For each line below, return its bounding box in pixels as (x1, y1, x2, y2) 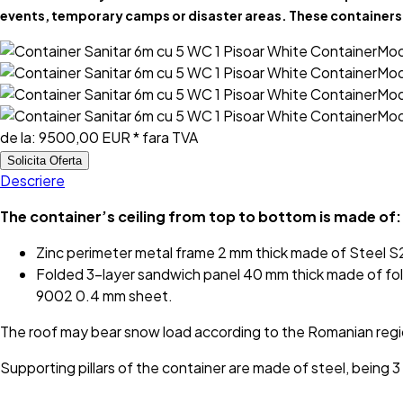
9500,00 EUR (39, 127, 130, 147)
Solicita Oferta (7, 153, 82, 167)
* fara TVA (130, 127, 198, 147)
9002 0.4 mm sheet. (36, 285, 173, 305)
